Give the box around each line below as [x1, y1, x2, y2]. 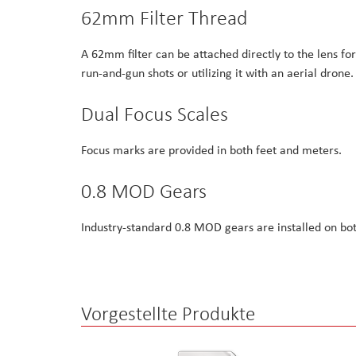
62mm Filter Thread [81, 5, 248, 31]
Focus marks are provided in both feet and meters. [81, 141, 342, 159]
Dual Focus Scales [81, 101, 228, 127]
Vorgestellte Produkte [81, 301, 255, 327]
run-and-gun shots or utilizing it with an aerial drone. [81, 64, 354, 82]
